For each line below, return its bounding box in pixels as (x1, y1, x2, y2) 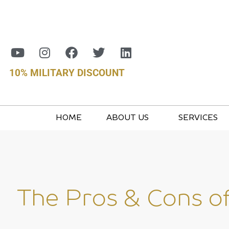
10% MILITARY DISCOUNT (9, 67, 125, 79)
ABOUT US (106, 114, 149, 122)
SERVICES (178, 114, 218, 122)
